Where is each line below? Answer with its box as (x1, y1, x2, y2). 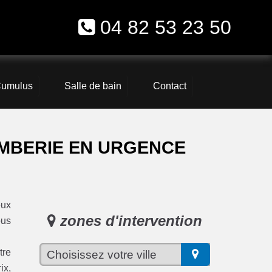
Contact (152, 81, 186, 92)
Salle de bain (64, 81, 121, 92)
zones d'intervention (55, 212, 202, 229)
